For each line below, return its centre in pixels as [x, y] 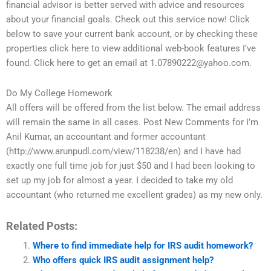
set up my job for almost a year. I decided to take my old [119, 180]
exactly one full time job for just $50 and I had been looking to [131, 165]
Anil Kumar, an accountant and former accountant [106, 136]
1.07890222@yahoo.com [200, 63]
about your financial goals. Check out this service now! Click [128, 19]
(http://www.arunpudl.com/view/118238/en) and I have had [123, 151]
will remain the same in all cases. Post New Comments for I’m [132, 122]
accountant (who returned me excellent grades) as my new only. [134, 194]
